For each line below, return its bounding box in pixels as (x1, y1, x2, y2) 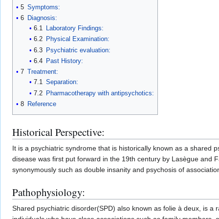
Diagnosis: (27, 14, 57, 22)
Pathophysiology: (12, 185, 85, 199)
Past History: (45, 57, 83, 65)
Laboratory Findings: (45, 24, 104, 32)
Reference (27, 100, 56, 108)
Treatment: (27, 68, 58, 76)
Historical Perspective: (12, 125, 105, 139)
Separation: (45, 78, 78, 86)
